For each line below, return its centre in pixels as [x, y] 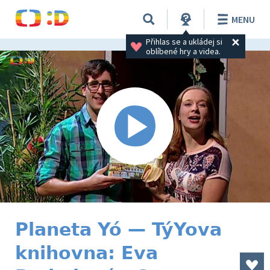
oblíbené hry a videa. [183, 51]
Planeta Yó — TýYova [118, 229]
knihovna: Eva [86, 253]
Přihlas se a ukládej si [185, 41]
